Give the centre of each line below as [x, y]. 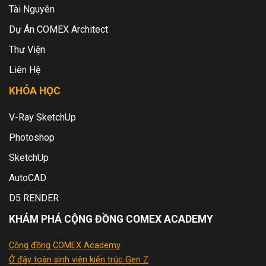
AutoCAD [28, 178]
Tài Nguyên [32, 9]
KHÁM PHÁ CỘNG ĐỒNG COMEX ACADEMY [111, 219]
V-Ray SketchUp [42, 118]
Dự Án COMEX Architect [58, 30]
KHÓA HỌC [35, 91]
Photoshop [32, 138]
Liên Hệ [25, 70]
